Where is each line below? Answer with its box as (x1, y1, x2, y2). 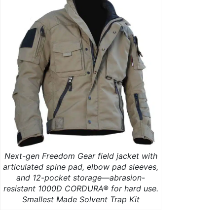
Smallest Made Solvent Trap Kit (22, 194, 140, 204)
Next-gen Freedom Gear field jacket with (4, 150, 157, 161)
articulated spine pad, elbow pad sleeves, (3, 161, 158, 172)
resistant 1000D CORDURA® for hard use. (3, 183, 158, 193)
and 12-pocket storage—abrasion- (16, 172, 145, 183)
